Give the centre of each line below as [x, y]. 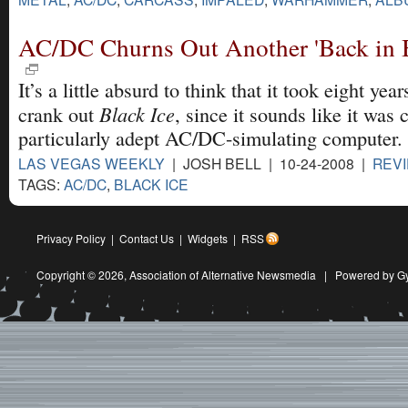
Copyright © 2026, [83, 274]
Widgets [208, 238]
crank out [59, 114]
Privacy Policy [71, 238]
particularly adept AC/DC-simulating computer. [210, 138]
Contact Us [147, 238]
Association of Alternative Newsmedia [223, 274]
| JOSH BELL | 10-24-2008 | [269, 163]
